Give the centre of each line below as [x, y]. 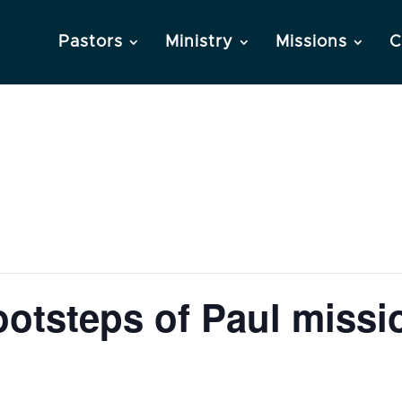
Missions [311, 42]
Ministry [199, 42]
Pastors [91, 42]
